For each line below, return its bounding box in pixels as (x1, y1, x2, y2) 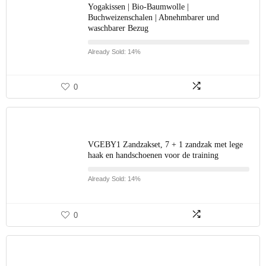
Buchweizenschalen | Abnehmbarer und (88, 13, 219, 22)
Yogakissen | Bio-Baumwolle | (88, 2, 189, 11)
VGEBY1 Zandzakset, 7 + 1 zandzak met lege (88, 140, 243, 149)
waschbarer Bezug (88, 24, 148, 33)
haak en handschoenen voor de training (88, 151, 218, 160)
